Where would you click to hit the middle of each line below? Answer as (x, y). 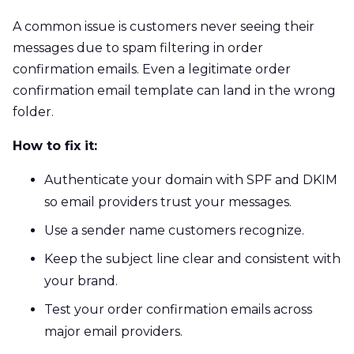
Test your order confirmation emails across (178, 309)
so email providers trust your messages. (168, 201)
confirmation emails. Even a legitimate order (152, 69)
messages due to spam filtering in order (138, 47)
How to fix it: (55, 145)
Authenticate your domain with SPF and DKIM (191, 179)
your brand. (81, 281)
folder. (33, 111)
